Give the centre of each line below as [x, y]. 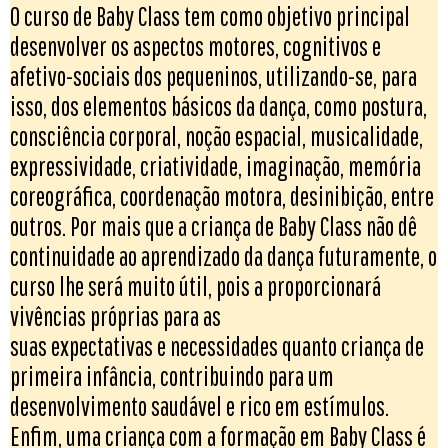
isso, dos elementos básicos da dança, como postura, [218, 106]
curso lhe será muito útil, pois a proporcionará [195, 286]
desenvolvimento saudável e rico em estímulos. [199, 406]
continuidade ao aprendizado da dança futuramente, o [223, 256]
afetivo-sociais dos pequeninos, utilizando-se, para [213, 76]
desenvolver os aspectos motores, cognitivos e [195, 46]
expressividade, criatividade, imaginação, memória [215, 166]
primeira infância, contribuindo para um [172, 376]
